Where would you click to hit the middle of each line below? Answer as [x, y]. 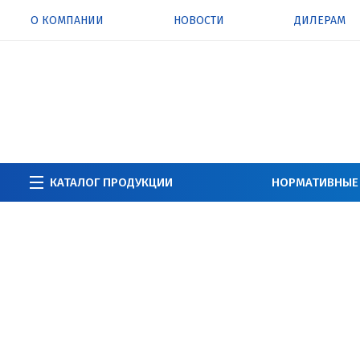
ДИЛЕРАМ [319, 20]
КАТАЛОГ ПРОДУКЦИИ [111, 183]
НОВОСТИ [198, 20]
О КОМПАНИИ [67, 20]
